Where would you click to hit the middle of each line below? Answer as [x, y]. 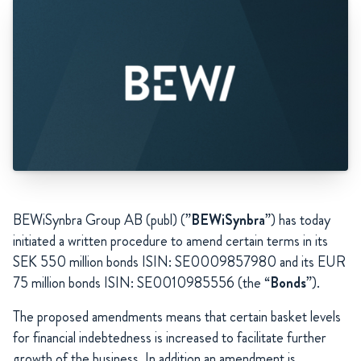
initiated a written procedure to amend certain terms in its [170, 241]
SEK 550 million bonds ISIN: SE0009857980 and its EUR [179, 262]
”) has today [298, 220]
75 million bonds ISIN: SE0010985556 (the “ [141, 283]
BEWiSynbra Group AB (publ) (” [102, 220]
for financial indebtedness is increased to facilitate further [170, 338]
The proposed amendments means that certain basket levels [177, 317]
